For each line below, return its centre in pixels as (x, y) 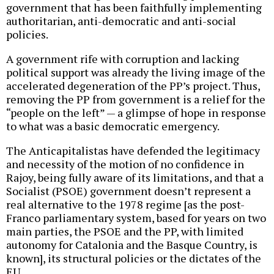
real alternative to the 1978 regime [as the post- (125, 205)
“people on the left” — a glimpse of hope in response (136, 113)
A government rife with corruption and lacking (123, 59)
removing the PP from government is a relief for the (136, 99)
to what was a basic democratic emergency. (113, 126)
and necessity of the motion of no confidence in (125, 164)
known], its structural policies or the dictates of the (134, 258)
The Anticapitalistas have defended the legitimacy (133, 151)
